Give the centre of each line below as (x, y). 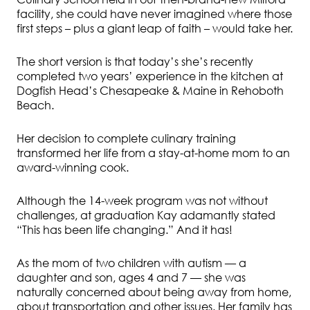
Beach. (35, 106)
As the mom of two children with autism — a (131, 263)
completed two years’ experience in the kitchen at (150, 76)
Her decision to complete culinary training (126, 139)
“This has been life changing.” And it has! (125, 230)
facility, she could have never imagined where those (154, 14)
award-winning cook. (73, 168)
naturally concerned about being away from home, (154, 292)
